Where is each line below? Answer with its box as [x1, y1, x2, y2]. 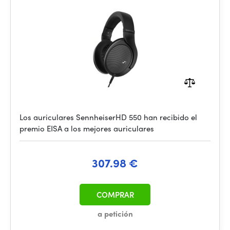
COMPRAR [96, 189, 134, 200]
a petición [97, 208, 133, 219]
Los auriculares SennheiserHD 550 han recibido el [20, 111, 197, 123]
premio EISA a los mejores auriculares [20, 123, 154, 134]
